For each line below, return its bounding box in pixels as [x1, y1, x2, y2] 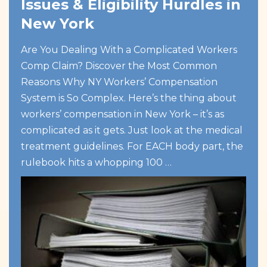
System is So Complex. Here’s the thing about [21, 92, 237, 104]
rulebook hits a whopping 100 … [21, 157, 172, 168]
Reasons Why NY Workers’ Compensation [21, 76, 218, 88]
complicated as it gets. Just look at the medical [21, 125, 243, 136]
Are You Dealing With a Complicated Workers [21, 44, 237, 55]
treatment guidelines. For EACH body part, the [21, 141, 243, 152]
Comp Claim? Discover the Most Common [21, 60, 217, 72]
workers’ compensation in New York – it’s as [21, 108, 224, 120]
